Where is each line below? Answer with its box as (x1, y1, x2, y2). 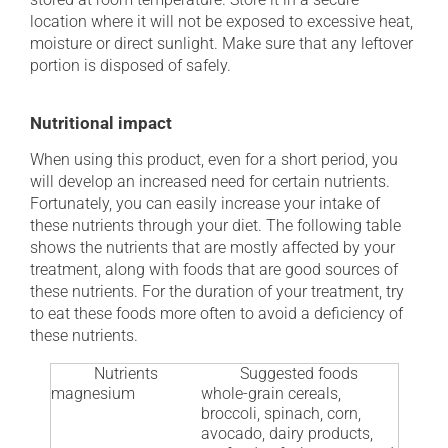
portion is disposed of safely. (30, 56, 231, 75)
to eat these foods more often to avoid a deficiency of (30, 304, 403, 323)
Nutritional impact (30, 113, 172, 133)
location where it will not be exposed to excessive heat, (30, 12, 413, 31)
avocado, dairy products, (200, 424, 373, 443)
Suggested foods (240, 364, 358, 383)
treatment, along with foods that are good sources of (30, 260, 398, 279)
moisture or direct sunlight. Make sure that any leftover (30, 34, 413, 53)
